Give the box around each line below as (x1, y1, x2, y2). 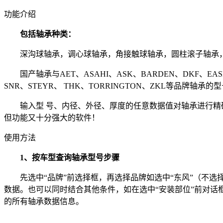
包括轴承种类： (4, 29, 76, 38)
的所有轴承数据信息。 (4, 197, 84, 206)
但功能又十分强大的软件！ (4, 113, 100, 122)
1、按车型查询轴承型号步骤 (4, 153, 119, 162)
